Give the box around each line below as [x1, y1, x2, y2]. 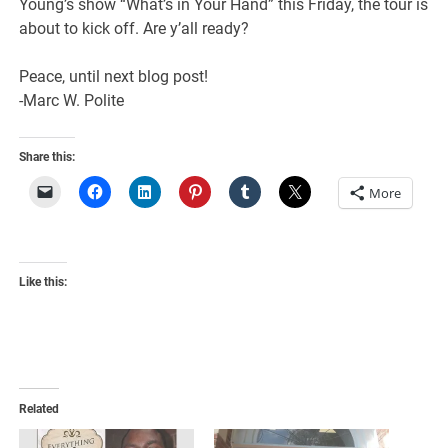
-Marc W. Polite [19, 90, 125, 110]
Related [19, 401, 60, 416]
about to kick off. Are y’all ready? [19, 18, 250, 38]
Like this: [19, 274, 68, 289]
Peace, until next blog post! [19, 66, 209, 86]
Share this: [19, 149, 76, 164]
